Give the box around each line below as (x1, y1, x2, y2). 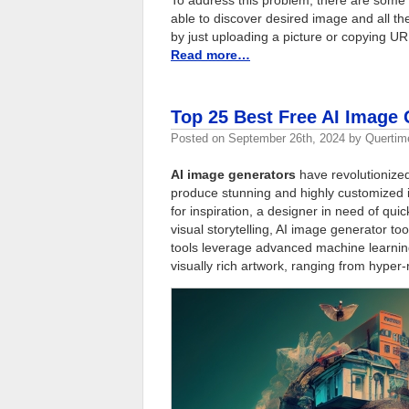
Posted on (171, 131, 228, 145)
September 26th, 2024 (228, 131, 345, 145)
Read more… (171, 47, 250, 62)
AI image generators (171, 166, 296, 182)
